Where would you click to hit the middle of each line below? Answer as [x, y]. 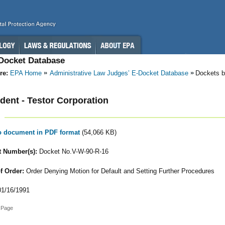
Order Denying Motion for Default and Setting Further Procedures [119, 171]
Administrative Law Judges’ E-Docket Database [119, 73]
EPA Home [26, 73]
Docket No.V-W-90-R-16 [73, 152]
